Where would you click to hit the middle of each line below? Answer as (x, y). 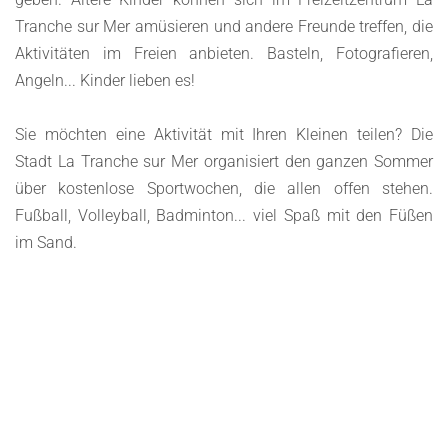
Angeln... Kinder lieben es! (105, 80)
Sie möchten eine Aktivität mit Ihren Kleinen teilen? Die (224, 134)
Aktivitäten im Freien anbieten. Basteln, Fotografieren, (224, 53)
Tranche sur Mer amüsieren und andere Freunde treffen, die (224, 26)
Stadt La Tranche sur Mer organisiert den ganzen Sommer (224, 161)
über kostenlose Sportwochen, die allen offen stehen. (224, 188)
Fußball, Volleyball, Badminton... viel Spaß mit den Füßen (224, 215)
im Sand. (46, 242)
